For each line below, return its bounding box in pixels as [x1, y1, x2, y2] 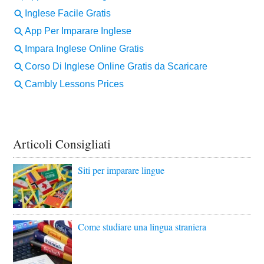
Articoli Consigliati [13, 136, 111, 153]
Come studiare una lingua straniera [78, 220, 207, 233]
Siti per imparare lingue [78, 164, 165, 177]
